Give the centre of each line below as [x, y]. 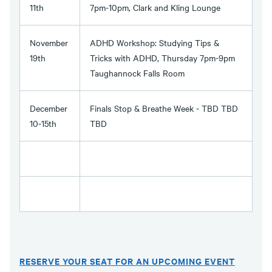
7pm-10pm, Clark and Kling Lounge [155, 8]
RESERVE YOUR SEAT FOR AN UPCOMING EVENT [127, 261]
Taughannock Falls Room [137, 73]
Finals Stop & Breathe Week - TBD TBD [164, 108]
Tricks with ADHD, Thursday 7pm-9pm [162, 58]
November [49, 43]
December [49, 108]
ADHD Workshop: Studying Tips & [155, 43]
